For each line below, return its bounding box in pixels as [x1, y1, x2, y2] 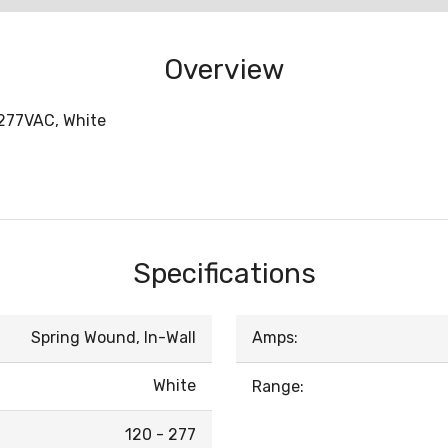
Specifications [132, 257, 316, 291]
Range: [252, 377, 304, 397]
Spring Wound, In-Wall [31, 328, 196, 348]
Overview [164, 53, 284, 87]
